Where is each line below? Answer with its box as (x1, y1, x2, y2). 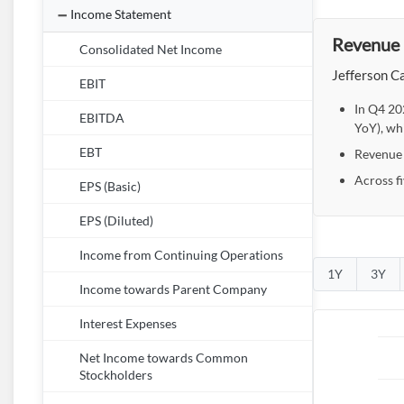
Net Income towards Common (79, 351, 248, 365)
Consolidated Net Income (79, 42, 222, 57)
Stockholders (79, 368, 152, 382)
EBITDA (79, 111, 124, 125)
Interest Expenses (79, 317, 177, 331)
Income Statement (70, 6, 171, 22)
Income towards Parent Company (79, 282, 267, 297)
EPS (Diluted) (79, 214, 153, 228)
